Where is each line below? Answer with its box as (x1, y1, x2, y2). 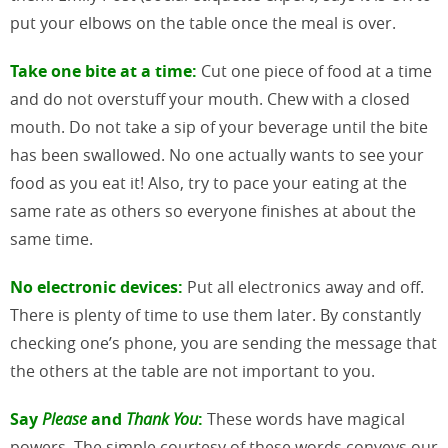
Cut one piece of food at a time (197, 59, 432, 82)
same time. (10, 227, 93, 250)
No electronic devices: (10, 275, 183, 298)
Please (42, 407, 87, 430)
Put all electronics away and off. (183, 275, 424, 298)
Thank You (126, 407, 198, 430)
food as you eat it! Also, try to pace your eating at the (10, 171, 407, 194)
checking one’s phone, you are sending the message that (10, 331, 437, 354)
